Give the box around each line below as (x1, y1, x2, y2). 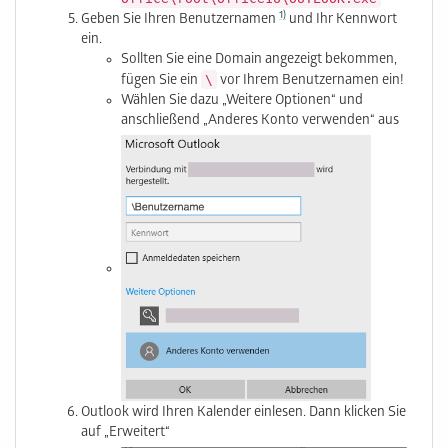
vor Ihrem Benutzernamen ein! (217, 72, 404, 90)
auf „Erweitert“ (81, 425, 170, 443)
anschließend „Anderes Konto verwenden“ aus (121, 112, 399, 130)
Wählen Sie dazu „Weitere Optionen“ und (121, 92, 363, 110)
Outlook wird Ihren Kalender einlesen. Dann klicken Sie (81, 405, 406, 423)
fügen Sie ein (121, 72, 201, 90)
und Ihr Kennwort (286, 11, 397, 29)
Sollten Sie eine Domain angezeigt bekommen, (121, 51, 397, 69)
